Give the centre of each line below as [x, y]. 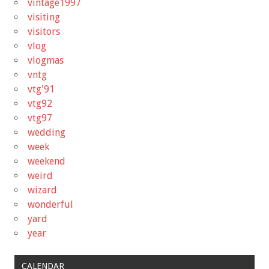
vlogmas [46, 60]
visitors [44, 31]
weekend [47, 161]
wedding [47, 132]
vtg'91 [41, 89]
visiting [44, 17]
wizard [42, 190]
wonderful [50, 204]
